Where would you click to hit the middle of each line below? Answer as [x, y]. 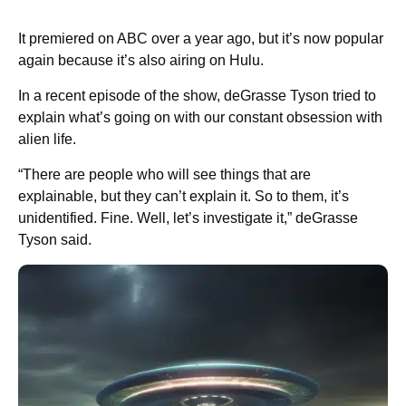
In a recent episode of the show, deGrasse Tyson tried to [197, 96]
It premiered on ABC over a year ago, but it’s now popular [201, 39]
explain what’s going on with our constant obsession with [200, 118]
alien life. [47, 140]
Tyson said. [55, 240]
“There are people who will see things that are [164, 175]
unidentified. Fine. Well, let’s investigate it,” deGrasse [188, 218]
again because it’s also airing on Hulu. [141, 61]
